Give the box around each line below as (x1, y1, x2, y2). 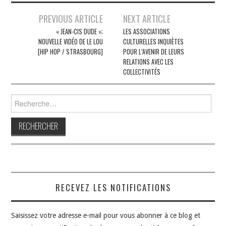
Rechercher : (11, 94, 49, 103)
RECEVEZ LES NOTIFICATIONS (55, 181, 171, 194)
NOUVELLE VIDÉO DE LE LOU (38, 36, 103, 46)
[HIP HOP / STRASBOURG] (37, 46, 103, 56)
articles (11, 38, 41, 58)
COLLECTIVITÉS (123, 67, 161, 77)
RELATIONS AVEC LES (123, 56, 174, 67)
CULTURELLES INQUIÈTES (123, 36, 184, 46)
